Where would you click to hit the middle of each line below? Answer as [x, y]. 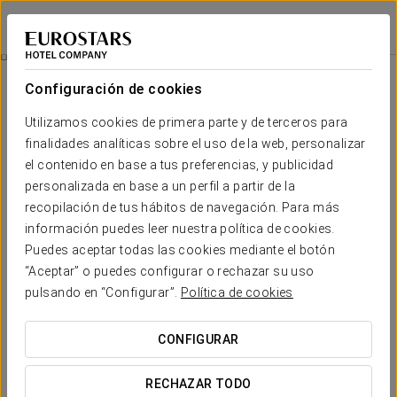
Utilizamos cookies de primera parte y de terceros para [187, 122]
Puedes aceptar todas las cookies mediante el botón [180, 250]
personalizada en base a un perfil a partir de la [160, 186]
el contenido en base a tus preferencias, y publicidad [179, 165]
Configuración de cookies [114, 89]
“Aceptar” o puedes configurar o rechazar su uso [170, 271]
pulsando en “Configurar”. [103, 292]
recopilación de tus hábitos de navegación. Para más [183, 207]
